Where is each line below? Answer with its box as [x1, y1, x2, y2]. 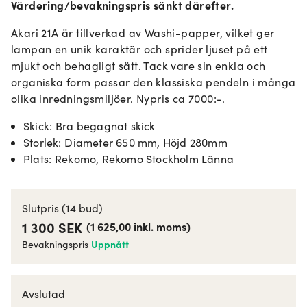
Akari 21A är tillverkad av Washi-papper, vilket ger [11, 25, 275, 40]
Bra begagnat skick [56, 119, 156, 133]
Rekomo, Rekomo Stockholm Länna [55, 151, 234, 166]
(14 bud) [62, 201, 103, 215]
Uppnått [91, 237, 129, 251]
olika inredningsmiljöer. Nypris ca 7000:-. [11, 91, 225, 106]
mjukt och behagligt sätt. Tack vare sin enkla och [11, 58, 266, 73]
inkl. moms [134, 219, 186, 234]
